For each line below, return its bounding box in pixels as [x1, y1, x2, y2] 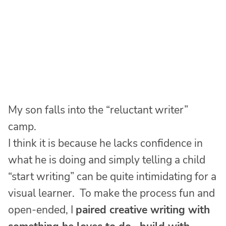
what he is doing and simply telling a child [8, 153, 205, 167]
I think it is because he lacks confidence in [8, 136, 203, 151]
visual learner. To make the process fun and [8, 186, 215, 201]
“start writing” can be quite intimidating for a [8, 169, 216, 184]
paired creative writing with [76, 203, 210, 217]
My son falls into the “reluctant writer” [8, 103, 188, 118]
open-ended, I [8, 203, 76, 217]
